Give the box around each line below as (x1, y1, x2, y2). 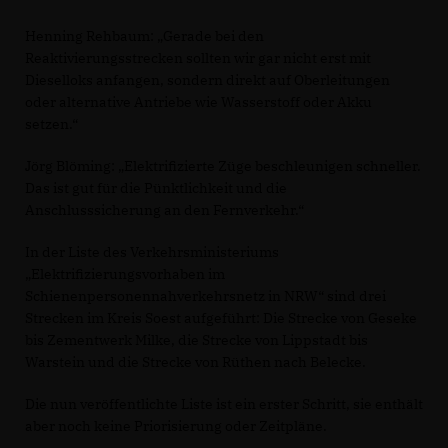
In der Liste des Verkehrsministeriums (25, 243, 279, 262)
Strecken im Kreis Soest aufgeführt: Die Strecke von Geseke (25, 309, 417, 328)
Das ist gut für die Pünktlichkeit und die (25, 179, 287, 198)
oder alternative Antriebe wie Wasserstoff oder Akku (25, 93, 372, 112)
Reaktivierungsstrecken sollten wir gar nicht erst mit (25, 49, 371, 68)
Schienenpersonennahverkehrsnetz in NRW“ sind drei (25, 287, 386, 306)
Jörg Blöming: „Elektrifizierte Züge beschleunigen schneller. (25, 157, 421, 176)
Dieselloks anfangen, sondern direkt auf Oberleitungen (25, 71, 390, 90)
